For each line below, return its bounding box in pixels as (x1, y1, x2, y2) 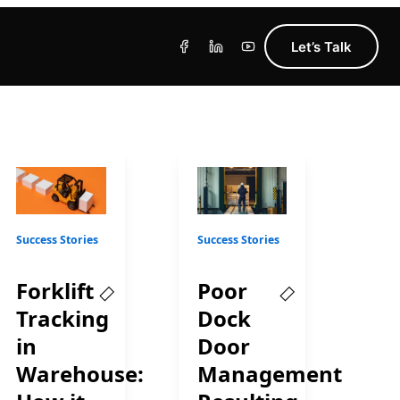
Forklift (16, 276, 95, 306)
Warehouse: (16, 359, 145, 389)
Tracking (16, 304, 110, 334)
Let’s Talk (290, 37, 352, 55)
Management (196, 359, 342, 389)
